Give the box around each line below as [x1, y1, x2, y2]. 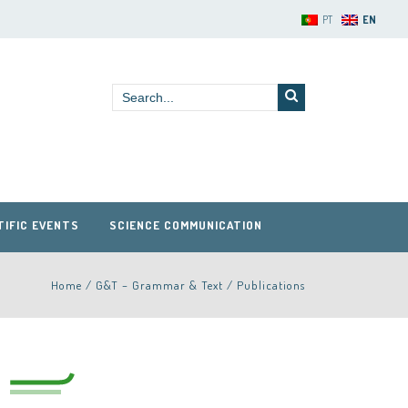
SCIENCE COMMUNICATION [109, 218, 262, 232]
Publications [237, 278, 305, 292]
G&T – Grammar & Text [96, 278, 223, 292]
